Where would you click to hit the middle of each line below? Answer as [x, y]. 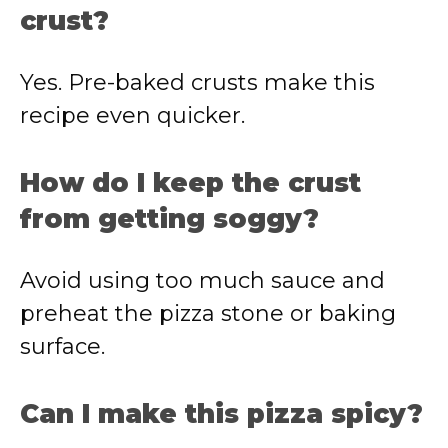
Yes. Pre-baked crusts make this [197, 82]
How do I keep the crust [190, 183]
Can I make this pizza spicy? [221, 414]
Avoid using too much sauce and [202, 280]
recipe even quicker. [132, 115]
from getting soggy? [169, 219]
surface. [62, 346]
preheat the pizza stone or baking [208, 313]
